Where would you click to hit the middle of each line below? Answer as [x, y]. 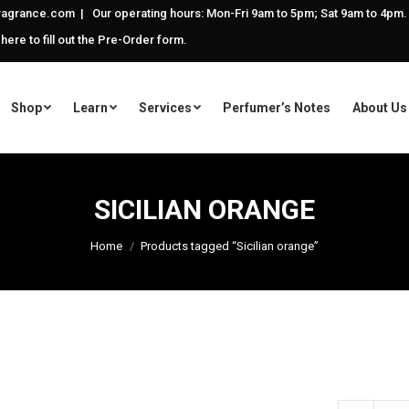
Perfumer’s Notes [276, 108]
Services [165, 108]
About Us [379, 108]
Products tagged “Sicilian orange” [230, 246]
